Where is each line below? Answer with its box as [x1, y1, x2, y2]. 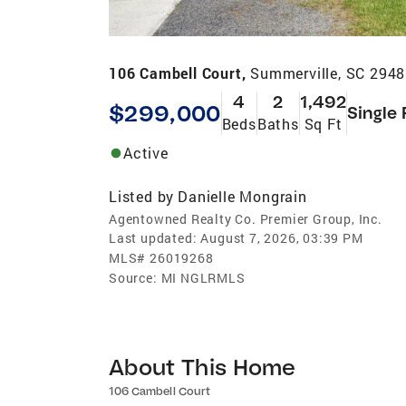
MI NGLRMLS [160, 268, 246, 286]
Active [123, 142, 169, 162]
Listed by [109, 186, 175, 206]
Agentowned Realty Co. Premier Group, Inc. [109, 209, 382, 227]
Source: [109, 268, 158, 286]
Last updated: [109, 228, 198, 246]
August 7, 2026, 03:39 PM [200, 228, 363, 246]
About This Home [109, 352, 296, 381]
